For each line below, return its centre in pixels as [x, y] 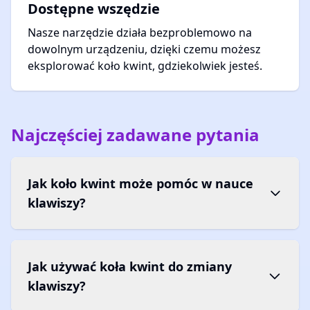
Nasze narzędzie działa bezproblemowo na [140, 33]
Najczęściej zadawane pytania [135, 135]
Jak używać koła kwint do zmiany [130, 266]
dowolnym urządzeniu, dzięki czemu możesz [144, 49]
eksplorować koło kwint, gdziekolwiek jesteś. [145, 66]
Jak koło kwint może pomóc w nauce [140, 183]
